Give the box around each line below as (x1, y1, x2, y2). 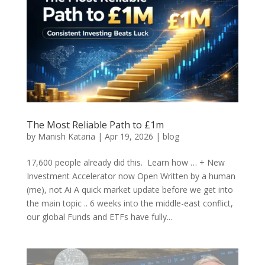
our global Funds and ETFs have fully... (26, 211, 172, 223)
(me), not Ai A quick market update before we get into (26, 184, 233, 196)
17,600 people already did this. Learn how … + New (26, 157, 225, 169)
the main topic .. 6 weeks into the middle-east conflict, (26, 198, 233, 209)
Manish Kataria (37, 131, 95, 143)
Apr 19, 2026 (104, 131, 153, 143)
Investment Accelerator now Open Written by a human (26, 170, 235, 182)
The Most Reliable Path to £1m (26, 118, 164, 132)
